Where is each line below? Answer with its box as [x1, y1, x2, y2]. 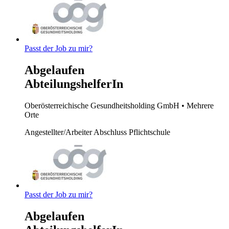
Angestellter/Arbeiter [25, 127, 94, 136]
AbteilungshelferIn [25, 77, 123, 90]
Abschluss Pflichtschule [94, 127, 170, 136]
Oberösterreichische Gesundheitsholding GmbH [25, 101, 181, 110]
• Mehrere [181, 101, 214, 110]
